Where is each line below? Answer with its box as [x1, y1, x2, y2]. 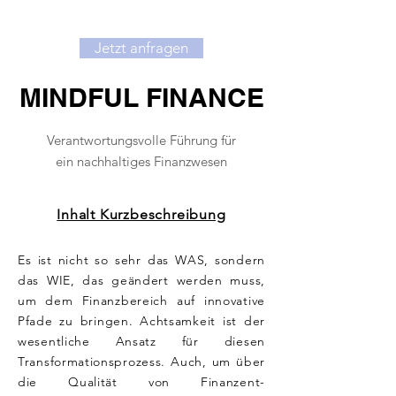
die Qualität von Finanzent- [18, 374, 265, 390]
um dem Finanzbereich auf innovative [18, 293, 265, 308]
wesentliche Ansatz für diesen [18, 333, 265, 349]
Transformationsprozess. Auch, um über [18, 354, 265, 369]
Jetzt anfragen [95, 39, 188, 57]
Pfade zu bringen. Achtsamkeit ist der [18, 313, 265, 329]
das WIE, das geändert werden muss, [18, 272, 265, 288]
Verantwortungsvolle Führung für [47, 132, 236, 148]
